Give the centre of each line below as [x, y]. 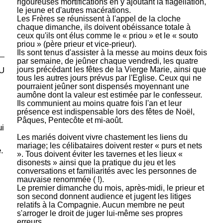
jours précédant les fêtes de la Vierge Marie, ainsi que [111, 69]
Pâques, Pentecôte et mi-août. [70, 120]
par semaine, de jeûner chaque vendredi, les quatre [107, 61]
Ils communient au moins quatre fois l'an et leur [99, 103]
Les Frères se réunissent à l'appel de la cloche [99, 18]
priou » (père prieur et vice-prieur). [76, 44]
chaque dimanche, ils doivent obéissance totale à [104, 27]
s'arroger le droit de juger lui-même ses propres [100, 213]
